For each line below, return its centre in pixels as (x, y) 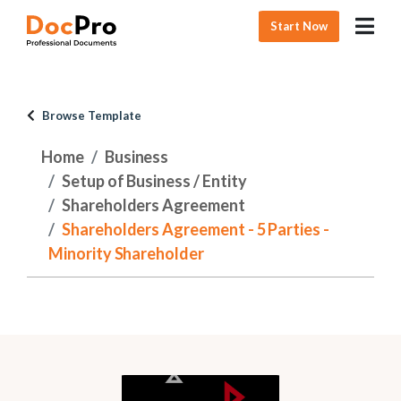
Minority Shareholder (126, 253)
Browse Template (92, 115)
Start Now (299, 26)
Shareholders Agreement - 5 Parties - (196, 229)
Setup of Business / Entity (154, 181)
